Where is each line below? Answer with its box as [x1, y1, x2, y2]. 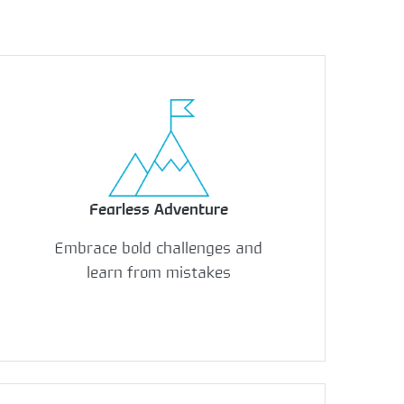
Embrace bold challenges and [54, 241, 263, 256]
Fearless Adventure [88, 202, 228, 217]
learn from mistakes [86, 265, 231, 280]
